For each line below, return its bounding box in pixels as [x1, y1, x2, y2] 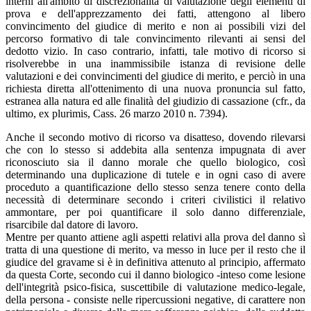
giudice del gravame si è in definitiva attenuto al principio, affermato [6, 255, 305, 268]
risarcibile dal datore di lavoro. [6, 218, 138, 230]
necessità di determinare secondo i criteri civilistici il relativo [6, 193, 305, 205]
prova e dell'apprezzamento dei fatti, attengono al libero [6, 7, 305, 19]
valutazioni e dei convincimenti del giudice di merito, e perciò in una [6, 69, 305, 82]
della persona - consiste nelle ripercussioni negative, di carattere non [6, 293, 305, 305]
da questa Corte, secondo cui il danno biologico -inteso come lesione [6, 268, 305, 280]
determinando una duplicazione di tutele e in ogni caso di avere [6, 168, 305, 180]
